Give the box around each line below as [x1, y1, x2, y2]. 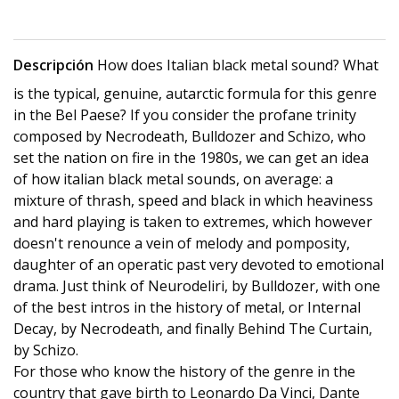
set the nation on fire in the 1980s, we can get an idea [13, 148, 369, 167]
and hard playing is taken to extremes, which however [13, 212, 372, 232]
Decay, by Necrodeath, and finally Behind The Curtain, [13, 319, 372, 338]
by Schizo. [13, 340, 78, 360]
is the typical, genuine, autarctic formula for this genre [13, 84, 377, 103]
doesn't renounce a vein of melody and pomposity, [13, 233, 350, 253]
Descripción [13, 55, 94, 75]
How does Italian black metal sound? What [94, 55, 379, 75]
